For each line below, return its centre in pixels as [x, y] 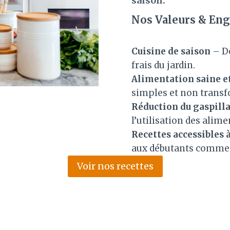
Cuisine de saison [171, 51]
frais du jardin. [163, 65]
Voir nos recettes [115, 166]
